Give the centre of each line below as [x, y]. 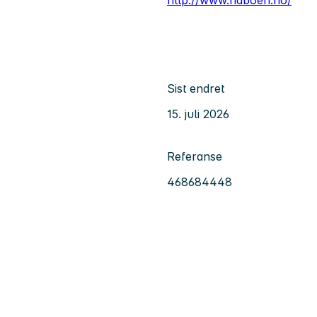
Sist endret [196, 88]
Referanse [195, 156]
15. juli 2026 [198, 114]
